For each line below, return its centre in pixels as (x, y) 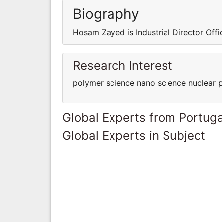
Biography (106, 14)
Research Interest (123, 65)
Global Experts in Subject (134, 135)
